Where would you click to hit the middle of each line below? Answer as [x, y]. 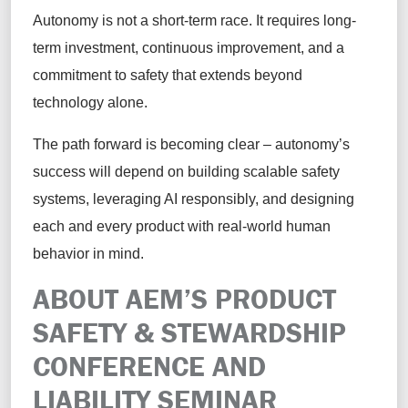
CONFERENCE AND [149, 366]
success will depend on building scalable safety [186, 171]
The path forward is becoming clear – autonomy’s [191, 144]
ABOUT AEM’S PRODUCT [184, 298]
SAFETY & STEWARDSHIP [189, 332]
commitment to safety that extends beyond [168, 75]
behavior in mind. [92, 253]
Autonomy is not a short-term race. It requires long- [194, 20]
